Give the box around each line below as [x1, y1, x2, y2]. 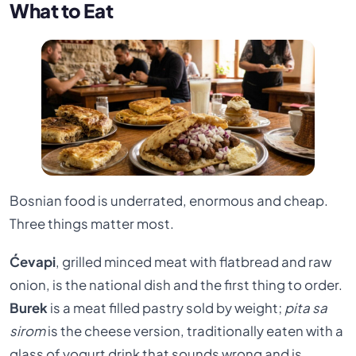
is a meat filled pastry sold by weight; [48, 299, 285, 316]
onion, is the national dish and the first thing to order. [10, 276, 343, 293]
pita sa [284, 299, 328, 316]
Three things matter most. [10, 215, 175, 233]
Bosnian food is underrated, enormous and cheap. [10, 192, 329, 210]
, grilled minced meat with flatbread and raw [56, 253, 332, 270]
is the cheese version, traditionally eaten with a [45, 322, 344, 339]
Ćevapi [10, 253, 56, 270]
